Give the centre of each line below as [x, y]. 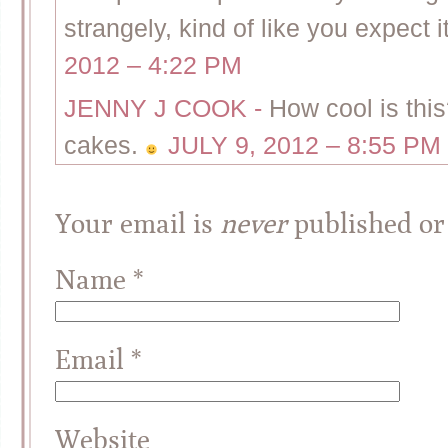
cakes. [104, 146]
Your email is [137, 224]
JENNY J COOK [155, 109]
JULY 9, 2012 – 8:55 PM [305, 146]
